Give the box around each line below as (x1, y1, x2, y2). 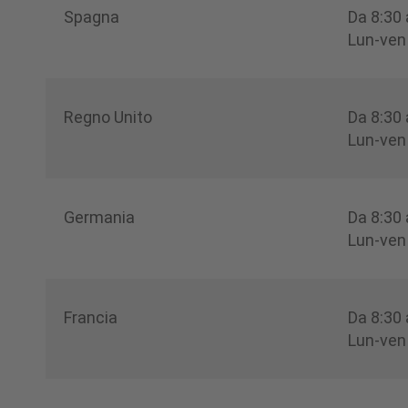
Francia (64, 307, 117, 327)
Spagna (64, 6, 119, 26)
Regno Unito (64, 107, 152, 127)
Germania (64, 207, 135, 227)
